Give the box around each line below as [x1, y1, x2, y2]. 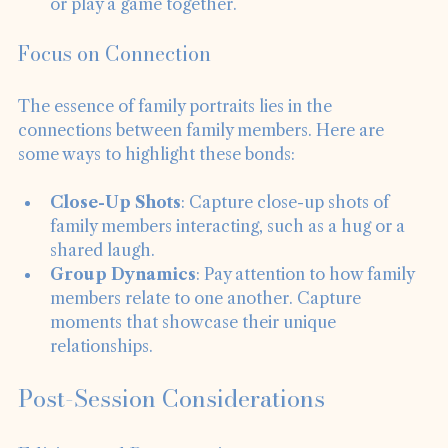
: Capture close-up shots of [181, 219, 393, 240]
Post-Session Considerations [18, 407, 325, 445]
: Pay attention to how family [196, 291, 418, 312]
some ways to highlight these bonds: [18, 171, 295, 192]
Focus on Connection [18, 65, 211, 97]
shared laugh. [50, 267, 155, 288]
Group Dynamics [50, 291, 196, 312]
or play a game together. [50, 21, 237, 42]
